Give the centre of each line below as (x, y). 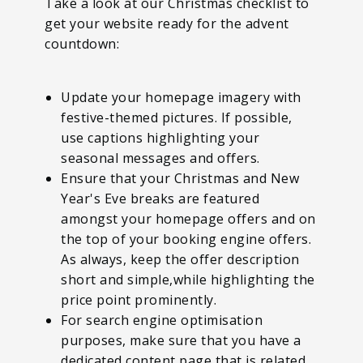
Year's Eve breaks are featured (160, 198)
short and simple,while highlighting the (188, 279)
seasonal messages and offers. (160, 158)
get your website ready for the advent (167, 23)
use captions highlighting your (160, 137)
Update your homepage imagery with (181, 97)
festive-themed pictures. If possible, (177, 117)
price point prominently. (139, 299)
